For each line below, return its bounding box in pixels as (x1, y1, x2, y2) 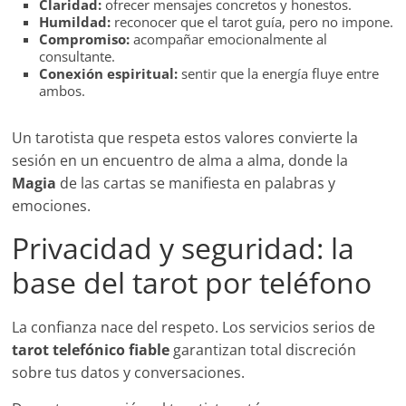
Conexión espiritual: (39, 64, 179, 83)
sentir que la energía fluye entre (178, 64, 380, 83)
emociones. (12, 196, 92, 217)
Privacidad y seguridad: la (12, 228, 355, 268)
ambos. (39, 82, 86, 101)
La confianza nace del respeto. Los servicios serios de (12, 317, 376, 338)
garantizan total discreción (169, 340, 357, 361)
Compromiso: (39, 30, 130, 49)
